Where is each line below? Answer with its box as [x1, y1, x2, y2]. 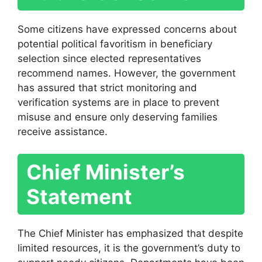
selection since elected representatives [18, 52, 201, 64]
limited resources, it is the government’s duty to [18, 242, 240, 254]
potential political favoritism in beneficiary [18, 37, 212, 50]
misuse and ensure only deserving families [18, 111, 218, 123]
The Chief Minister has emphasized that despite [18, 227, 243, 240]
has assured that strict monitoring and [18, 81, 197, 94]
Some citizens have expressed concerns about [18, 23, 237, 35]
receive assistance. [18, 125, 108, 137]
